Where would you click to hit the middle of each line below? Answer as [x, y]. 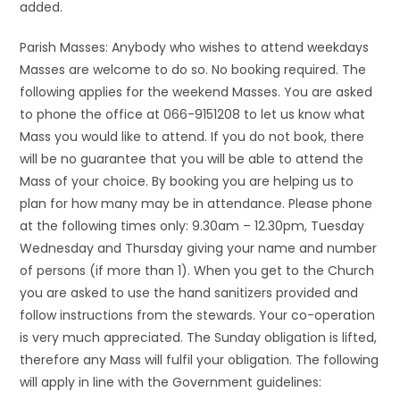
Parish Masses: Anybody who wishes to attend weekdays [195, 47]
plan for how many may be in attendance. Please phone [196, 204]
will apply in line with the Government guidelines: [171, 382]
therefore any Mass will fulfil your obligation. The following [200, 360]
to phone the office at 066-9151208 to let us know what [193, 114]
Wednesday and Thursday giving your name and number [199, 248]
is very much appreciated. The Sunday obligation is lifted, [199, 337]
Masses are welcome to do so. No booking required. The [193, 70]
